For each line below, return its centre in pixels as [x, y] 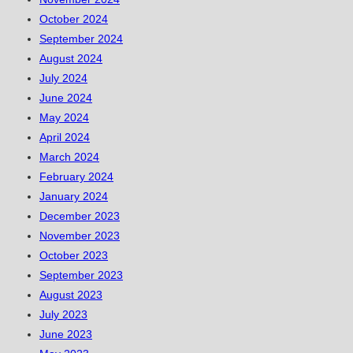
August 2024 [71, 59]
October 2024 [74, 19]
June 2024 [66, 98]
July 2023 [63, 315]
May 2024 [64, 118]
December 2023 [80, 216]
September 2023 [81, 275]
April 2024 [65, 137]
